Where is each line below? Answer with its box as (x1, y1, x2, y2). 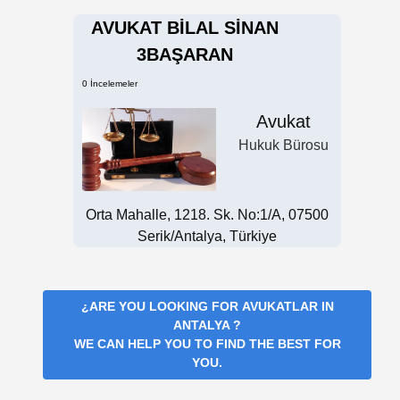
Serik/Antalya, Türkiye (137, 229, 277, 245)
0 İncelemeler (82, 79, 137, 89)
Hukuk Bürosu (238, 137, 329, 154)
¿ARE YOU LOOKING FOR (80, 299, 242, 314)
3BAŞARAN (137, 45, 233, 65)
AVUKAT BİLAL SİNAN (91, 18, 279, 38)
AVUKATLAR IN (241, 299, 334, 314)
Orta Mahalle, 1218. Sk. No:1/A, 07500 (86, 207, 329, 223)
